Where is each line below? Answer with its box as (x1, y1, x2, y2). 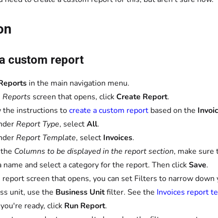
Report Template (16, 132, 76, 143)
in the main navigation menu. (29, 78, 129, 89)
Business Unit (55, 187, 105, 198)
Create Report (116, 91, 167, 102)
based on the (148, 105, 198, 116)
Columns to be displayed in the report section (14, 146, 174, 157)
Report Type (16, 119, 59, 129)
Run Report (64, 200, 105, 211)
